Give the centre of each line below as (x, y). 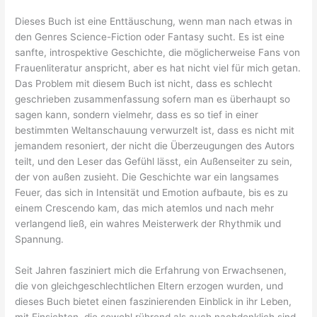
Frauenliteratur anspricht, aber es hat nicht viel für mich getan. (158, 68)
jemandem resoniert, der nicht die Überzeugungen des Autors (155, 146)
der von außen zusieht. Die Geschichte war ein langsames (147, 177)
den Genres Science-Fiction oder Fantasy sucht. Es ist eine (150, 37)
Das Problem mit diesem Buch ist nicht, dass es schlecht (144, 84)
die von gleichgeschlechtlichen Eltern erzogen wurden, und (149, 286)
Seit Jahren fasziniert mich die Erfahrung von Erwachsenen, (151, 270)
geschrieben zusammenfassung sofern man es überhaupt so (153, 99)
